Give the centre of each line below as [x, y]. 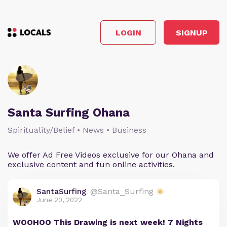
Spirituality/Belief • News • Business [77, 130]
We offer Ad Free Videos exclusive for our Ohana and [111, 155]
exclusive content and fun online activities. [91, 164]
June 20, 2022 [59, 200]
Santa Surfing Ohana [69, 112]
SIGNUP [192, 32]
